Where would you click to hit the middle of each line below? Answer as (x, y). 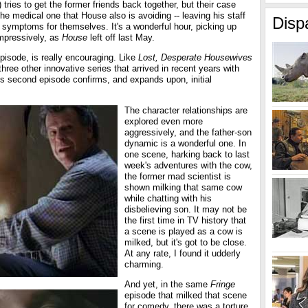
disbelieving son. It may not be (186, 209)
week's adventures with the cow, (188, 165)
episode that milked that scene (186, 295)
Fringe (223, 284)
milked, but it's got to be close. (186, 242)
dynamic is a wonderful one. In (185, 143)
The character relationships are (186, 110)
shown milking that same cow (183, 187)
